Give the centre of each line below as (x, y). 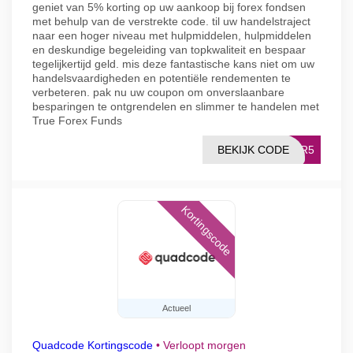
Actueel (176, 308)
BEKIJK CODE (253, 150)
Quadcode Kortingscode (93, 345)
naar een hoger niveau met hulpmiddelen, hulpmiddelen (172, 35)
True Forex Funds (77, 121)
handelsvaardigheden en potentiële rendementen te (162, 78)
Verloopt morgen (204, 345)
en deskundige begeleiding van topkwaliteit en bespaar (169, 50)
